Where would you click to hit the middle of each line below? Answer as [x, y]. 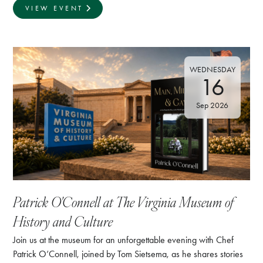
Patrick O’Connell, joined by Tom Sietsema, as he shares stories [128, 254]
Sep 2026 [213, 106]
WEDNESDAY [212, 70]
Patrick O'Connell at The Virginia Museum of [124, 202]
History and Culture [63, 221]
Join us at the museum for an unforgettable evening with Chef [124, 240]
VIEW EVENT [54, 9]
